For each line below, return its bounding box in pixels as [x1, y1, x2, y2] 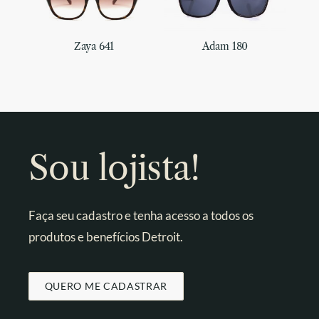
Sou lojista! [28, 146, 200, 189]
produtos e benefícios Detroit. [28, 229, 183, 244]
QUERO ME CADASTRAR [44, 279, 168, 292]
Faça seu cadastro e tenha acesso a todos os [28, 207, 253, 223]
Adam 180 [202, 40, 249, 53]
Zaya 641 [73, 40, 115, 53]
